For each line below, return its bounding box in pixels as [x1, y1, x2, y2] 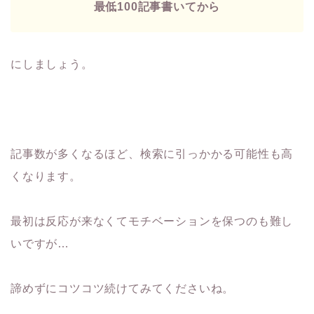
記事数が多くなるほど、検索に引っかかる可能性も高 [11, 148, 294, 161]
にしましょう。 [11, 58, 93, 71]
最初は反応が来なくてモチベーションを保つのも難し [11, 215, 294, 228]
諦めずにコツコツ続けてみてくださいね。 [11, 282, 235, 295]
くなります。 [11, 170, 81, 183]
